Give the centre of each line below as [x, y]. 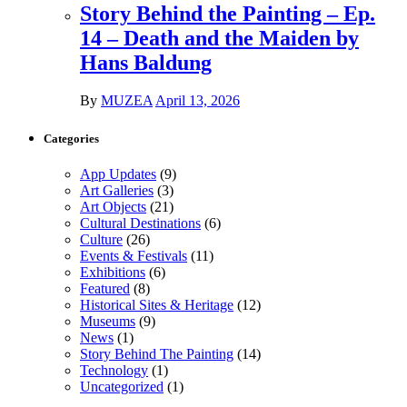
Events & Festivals [134, 255]
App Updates [118, 174]
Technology [114, 370]
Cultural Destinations [140, 223]
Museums [108, 321]
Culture [101, 239]
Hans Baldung [146, 62]
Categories [71, 138]
